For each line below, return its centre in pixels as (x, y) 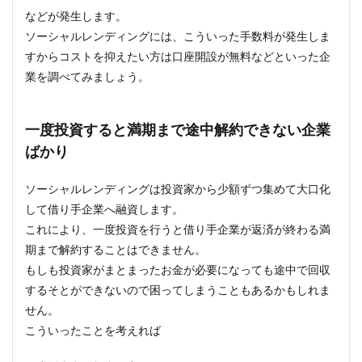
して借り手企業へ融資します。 (104, 209)
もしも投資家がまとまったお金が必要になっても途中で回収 (178, 269)
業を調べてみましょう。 (87, 76)
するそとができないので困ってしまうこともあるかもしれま (178, 290)
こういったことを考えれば (93, 330)
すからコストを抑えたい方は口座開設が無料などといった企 (178, 56)
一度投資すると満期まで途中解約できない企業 (178, 129)
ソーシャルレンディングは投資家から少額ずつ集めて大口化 (178, 189)
